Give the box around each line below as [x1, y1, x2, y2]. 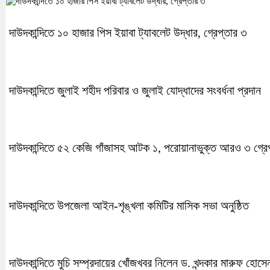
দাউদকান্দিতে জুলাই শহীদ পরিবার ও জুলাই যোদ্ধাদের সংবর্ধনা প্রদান [9, 83, 261, 97]
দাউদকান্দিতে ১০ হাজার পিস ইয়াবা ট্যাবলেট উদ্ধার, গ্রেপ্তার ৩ [9, 25, 247, 39]
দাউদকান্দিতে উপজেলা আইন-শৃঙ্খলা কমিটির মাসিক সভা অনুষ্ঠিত [9, 198, 249, 212]
